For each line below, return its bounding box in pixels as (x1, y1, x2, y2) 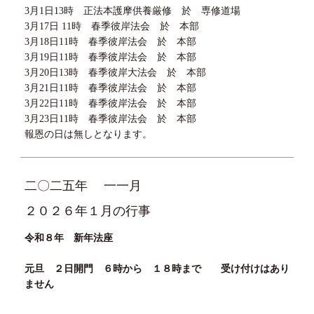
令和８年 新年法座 (24, 232, 113, 243)
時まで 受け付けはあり (171, 263, 289, 274)
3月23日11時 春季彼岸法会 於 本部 (24, 113, 196, 124)
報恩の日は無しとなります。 (24, 128, 152, 139)
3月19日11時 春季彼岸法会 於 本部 (24, 51, 196, 62)
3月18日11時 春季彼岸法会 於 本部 (24, 36, 196, 47)
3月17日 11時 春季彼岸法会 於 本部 (24, 20, 199, 32)
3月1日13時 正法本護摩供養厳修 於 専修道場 (24, 5, 240, 16)
